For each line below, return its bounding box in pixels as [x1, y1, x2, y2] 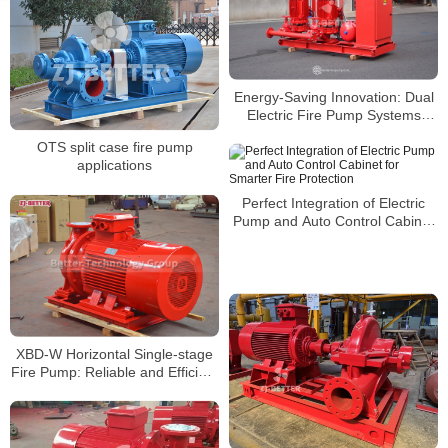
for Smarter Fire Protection [249, 230, 418, 247]
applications [77, 157, 152, 174]
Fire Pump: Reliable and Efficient [11, 363, 218, 380]
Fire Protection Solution [40, 381, 189, 398]
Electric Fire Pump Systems [246, 106, 421, 123]
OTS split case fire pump [36, 139, 193, 156]
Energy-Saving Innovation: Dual [233, 88, 434, 105]
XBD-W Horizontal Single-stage [16, 345, 213, 362]
